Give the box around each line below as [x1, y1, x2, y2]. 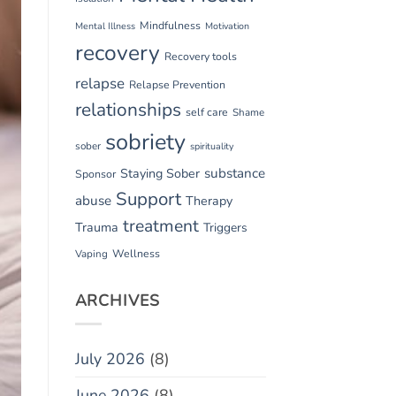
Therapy [185, 192, 232, 209]
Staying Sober [119, 164, 200, 182]
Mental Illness [74, 19, 135, 33]
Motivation [204, 19, 249, 33]
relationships [74, 96, 181, 122]
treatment [122, 213, 199, 238]
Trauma [74, 218, 118, 236]
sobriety [104, 126, 186, 157]
